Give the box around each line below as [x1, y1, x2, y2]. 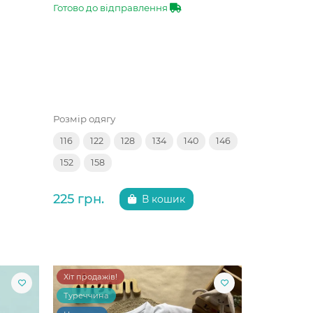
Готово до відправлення [53, 2, 170, 14]
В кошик [141, 193, 185, 206]
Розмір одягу [53, 112, 115, 124]
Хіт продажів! [64, 271, 117, 282]
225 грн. [53, 191, 104, 208]
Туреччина [64, 290, 109, 300]
